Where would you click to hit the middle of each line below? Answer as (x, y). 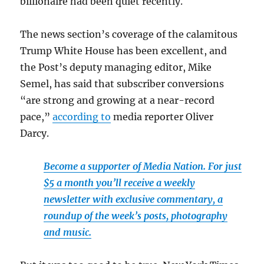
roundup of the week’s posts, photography (136, 215)
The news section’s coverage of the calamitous (129, 34)
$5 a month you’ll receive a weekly (120, 182)
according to (82, 116)
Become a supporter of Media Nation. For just (143, 166)
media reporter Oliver (162, 116)
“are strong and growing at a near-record (118, 100)
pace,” (37, 116)
